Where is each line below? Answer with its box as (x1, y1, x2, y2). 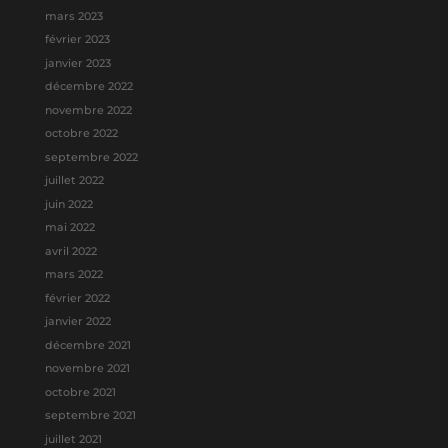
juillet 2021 (44, 431, 102, 446)
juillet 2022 (44, 173, 104, 188)
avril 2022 (44, 243, 97, 258)
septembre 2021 (44, 408, 136, 423)
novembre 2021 (44, 361, 130, 376)
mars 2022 (44, 267, 103, 282)
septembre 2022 (44, 149, 138, 164)
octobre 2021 (44, 384, 116, 399)
